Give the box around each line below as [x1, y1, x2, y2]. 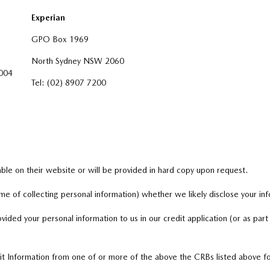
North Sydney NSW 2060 [31, 56, 124, 66]
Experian [31, 13, 65, 22]
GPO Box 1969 [31, 34, 89, 44]
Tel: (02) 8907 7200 [31, 78, 106, 87]
